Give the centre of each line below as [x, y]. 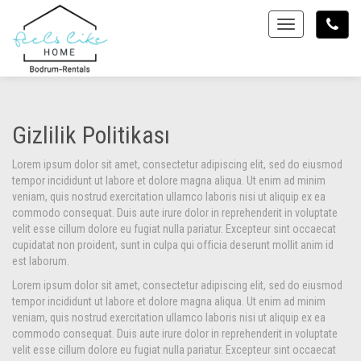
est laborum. [41, 261]
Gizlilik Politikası [91, 135]
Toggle [301, 26]
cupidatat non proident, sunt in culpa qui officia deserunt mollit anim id [173, 245]
